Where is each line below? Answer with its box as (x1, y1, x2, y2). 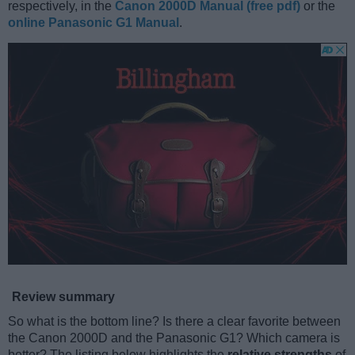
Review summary (12, 289, 115, 303)
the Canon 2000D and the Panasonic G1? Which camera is (8, 330, 340, 345)
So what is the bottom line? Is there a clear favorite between (8, 314, 341, 328)
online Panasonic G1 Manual (8, 15, 179, 29)
